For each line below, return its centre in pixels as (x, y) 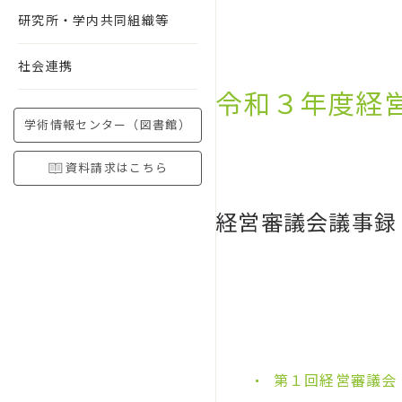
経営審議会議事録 (306, 223)
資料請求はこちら (117, 168)
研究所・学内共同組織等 (94, 21)
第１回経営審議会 (335, 381)
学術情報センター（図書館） (108, 125)
